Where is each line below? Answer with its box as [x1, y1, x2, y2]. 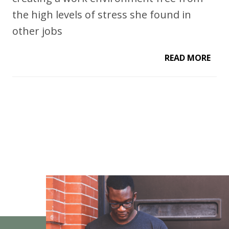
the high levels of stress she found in [12, 8, 191, 22]
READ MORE [165, 52, 211, 64]
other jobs [12, 24, 62, 38]
